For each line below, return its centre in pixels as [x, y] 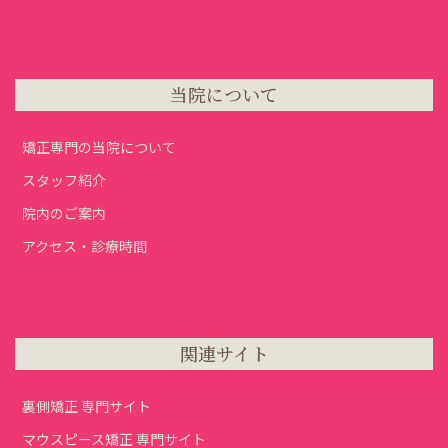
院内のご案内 [64, 213]
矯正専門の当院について [99, 147]
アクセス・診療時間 [84, 246]
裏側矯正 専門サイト [86, 406]
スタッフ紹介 [64, 180]
